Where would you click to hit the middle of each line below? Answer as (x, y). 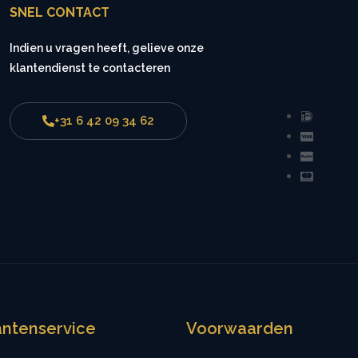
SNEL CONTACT (59, 13)
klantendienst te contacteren (89, 68)
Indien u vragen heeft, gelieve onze (106, 48)
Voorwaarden (240, 329)
